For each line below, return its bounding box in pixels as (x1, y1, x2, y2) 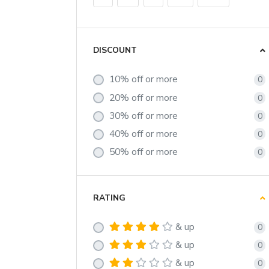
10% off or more (109, 73, 178, 86)
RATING (93, 192, 125, 204)
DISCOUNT (93, 44, 137, 56)
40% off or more (109, 127, 178, 141)
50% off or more (109, 145, 178, 159)
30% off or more (109, 109, 178, 122)
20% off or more (109, 91, 178, 104)
